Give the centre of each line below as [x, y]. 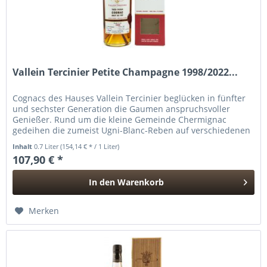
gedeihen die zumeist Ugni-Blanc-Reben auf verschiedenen [132, 131]
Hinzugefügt [127, 205]
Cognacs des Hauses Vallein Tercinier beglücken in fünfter [129, 98]
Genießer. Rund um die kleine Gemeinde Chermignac [120, 120]
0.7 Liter [47, 147]
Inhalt [24, 147]
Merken [44, 211]
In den [102, 182]
